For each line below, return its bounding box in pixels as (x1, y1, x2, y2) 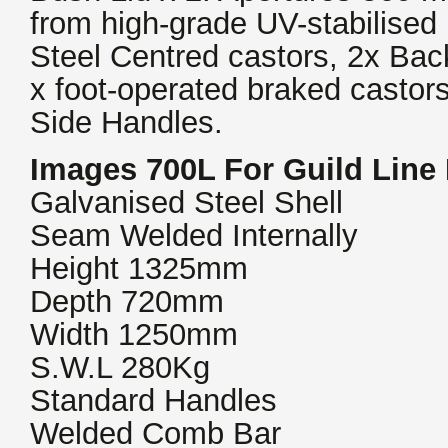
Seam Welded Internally (30, 218, 358, 253)
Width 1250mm (30, 317, 238, 352)
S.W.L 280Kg (30, 350, 210, 385)
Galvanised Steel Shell (30, 185, 343, 220)
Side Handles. (30, 105, 223, 140)
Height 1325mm (30, 251, 248, 286)
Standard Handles (30, 383, 277, 418)
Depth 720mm (30, 284, 224, 319)
